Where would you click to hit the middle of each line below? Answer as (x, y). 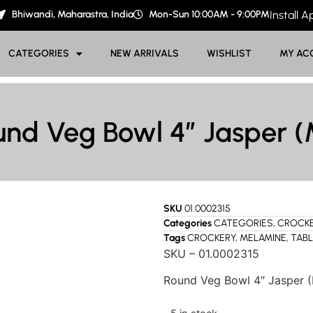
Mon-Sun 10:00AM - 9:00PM (210, 14)
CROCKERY (211, 238)
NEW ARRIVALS (145, 53)
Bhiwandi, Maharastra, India (72, 14)
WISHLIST (230, 53)
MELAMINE (263, 238)
